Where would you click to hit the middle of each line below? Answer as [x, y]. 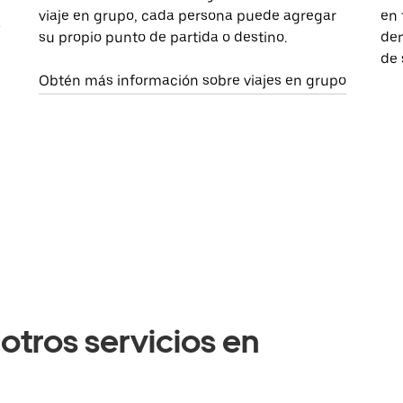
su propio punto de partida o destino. [163, 38]
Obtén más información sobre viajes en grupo [193, 81]
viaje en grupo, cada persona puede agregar [188, 16]
